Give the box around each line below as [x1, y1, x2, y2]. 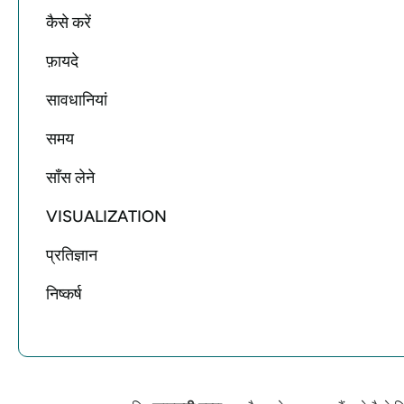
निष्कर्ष [46, 283, 82, 304]
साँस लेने [46, 167, 95, 188]
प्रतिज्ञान [46, 244, 97, 265]
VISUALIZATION [46, 206, 167, 226]
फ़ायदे [46, 50, 78, 71]
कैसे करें [46, 12, 91, 32]
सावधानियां [46, 89, 107, 110]
